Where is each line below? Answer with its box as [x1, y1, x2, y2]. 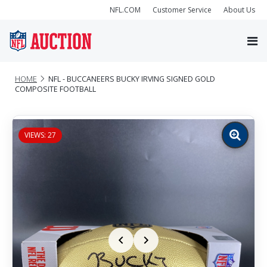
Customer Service [153, 4, 212, 15]
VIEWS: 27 [24, 129, 56, 140]
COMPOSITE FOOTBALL [15, 83, 96, 94]
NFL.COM [110, 4, 141, 15]
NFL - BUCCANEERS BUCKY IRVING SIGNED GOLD [48, 73, 215, 84]
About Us [223, 4, 255, 15]
